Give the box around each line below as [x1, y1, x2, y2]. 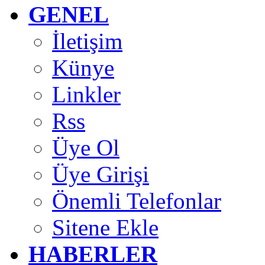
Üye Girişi [52, 161, 149, 187]
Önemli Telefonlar [52, 188, 221, 214]
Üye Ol [52, 134, 119, 160]
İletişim [52, 28, 122, 54]
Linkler [52, 81, 121, 107]
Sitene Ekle [52, 214, 159, 240]
